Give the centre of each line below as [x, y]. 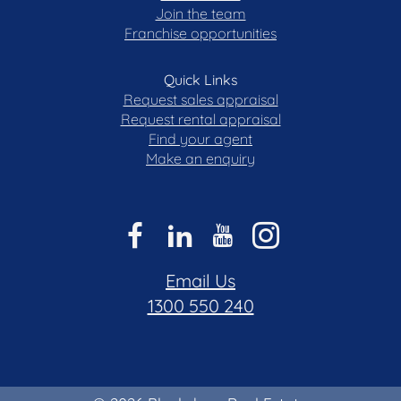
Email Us [200, 281]
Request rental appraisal [200, 119]
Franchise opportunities [200, 34]
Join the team [200, 14]
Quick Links [200, 80]
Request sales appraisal [200, 100]
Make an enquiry [200, 159]
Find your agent [200, 139]
